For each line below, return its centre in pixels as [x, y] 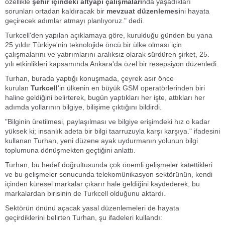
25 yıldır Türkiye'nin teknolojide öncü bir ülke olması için [93, 45]
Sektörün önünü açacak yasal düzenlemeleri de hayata [92, 208]
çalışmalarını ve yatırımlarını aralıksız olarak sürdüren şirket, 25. [107, 54]
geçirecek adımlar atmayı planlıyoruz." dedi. [75, 21]
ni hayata [195, 11]
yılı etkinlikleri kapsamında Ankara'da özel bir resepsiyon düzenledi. [112, 64]
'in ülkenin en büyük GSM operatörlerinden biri [131, 88]
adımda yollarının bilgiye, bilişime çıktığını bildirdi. [83, 107]
